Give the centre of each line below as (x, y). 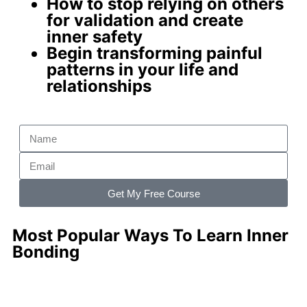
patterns (81, 70)
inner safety (95, 37)
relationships (99, 86)
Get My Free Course (153, 193)
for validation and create (145, 21)
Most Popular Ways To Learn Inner (150, 236)
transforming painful (180, 53)
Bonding (46, 252)
